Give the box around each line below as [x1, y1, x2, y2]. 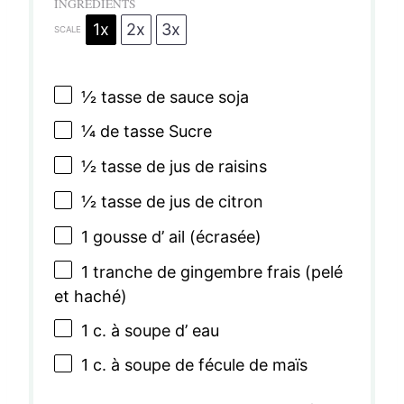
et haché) [53, 287, 127, 307]
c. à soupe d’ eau [87, 320, 219, 340]
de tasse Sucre [95, 122, 212, 142]
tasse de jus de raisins [96, 157, 267, 177]
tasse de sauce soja [96, 87, 249, 106]
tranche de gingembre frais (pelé [87, 262, 344, 281]
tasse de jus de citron [96, 192, 263, 212]
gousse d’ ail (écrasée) [87, 226, 262, 246]
